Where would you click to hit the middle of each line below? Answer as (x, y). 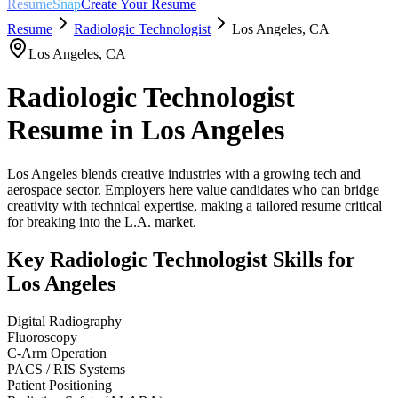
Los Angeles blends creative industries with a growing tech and (184, 173)
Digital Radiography (64, 321)
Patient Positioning (60, 385)
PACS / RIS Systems (66, 369)
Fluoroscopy (42, 337)
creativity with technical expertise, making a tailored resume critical (195, 205)
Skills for (311, 259)
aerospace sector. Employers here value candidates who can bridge (193, 189)
